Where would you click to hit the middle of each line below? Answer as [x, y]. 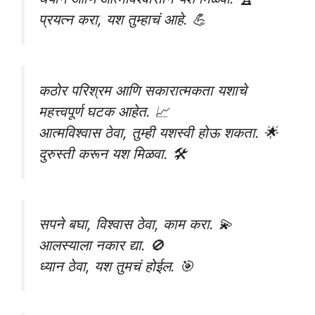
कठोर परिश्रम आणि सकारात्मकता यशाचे [143, 90]
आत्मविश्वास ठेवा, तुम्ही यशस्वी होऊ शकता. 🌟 [158, 132]
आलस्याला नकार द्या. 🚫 [101, 245]
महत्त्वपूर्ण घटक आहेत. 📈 [104, 111]
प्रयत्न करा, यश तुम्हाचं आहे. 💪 [122, 19]
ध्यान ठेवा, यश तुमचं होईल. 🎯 [116, 266]
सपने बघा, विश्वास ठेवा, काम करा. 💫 [135, 224]
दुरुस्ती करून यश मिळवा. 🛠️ [112, 153]
